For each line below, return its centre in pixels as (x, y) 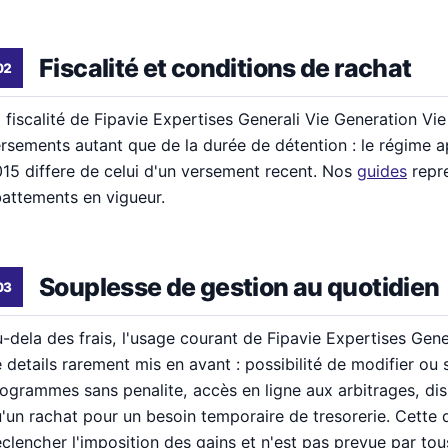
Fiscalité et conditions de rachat (225, 67)
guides (382, 170)
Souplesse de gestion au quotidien (239, 286)
